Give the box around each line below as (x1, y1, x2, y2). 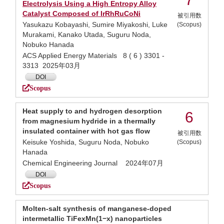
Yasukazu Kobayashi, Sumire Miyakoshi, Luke (22, 20, 167, 28)
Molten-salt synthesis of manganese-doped (22, 204, 171, 212)
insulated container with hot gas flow (22, 127, 150, 135)
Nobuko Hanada (22, 40, 74, 48)
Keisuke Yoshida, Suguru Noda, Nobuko (22, 138, 149, 146)
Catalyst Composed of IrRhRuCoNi (22, 9, 140, 17)
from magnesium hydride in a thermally (22, 117, 155, 125)
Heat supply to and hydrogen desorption (22, 107, 162, 115)
